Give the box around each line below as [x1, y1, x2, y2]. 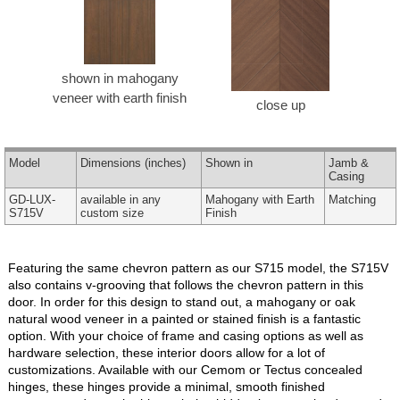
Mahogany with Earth [204, 192, 314, 206]
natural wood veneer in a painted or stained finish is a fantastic [7, 311, 361, 326]
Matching [328, 192, 376, 206]
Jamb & [328, 155, 369, 170]
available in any [79, 192, 161, 206]
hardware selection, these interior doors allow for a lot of [7, 345, 325, 360]
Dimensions [79, 155, 141, 170]
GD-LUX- [8, 192, 55, 206]
